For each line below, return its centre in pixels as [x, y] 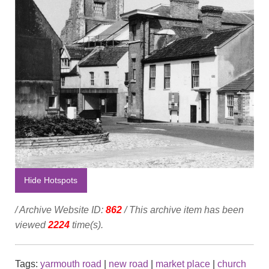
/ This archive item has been [183, 210]
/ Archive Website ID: [60, 210]
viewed [32, 225]
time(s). [86, 225]
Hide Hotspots [51, 180]
